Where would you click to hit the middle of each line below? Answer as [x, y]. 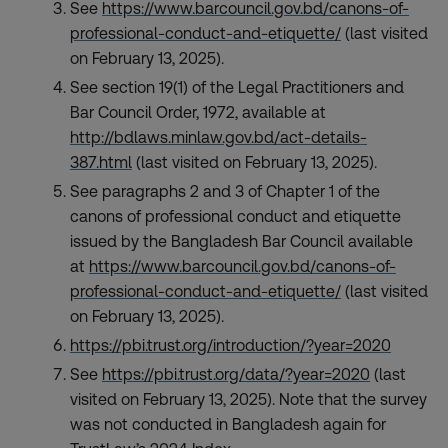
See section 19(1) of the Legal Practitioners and [237, 87]
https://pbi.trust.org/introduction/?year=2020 [230, 345]
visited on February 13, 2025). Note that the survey [248, 399]
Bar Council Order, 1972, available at [198, 112]
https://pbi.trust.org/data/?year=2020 [236, 374]
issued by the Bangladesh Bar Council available [241, 241]
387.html [101, 162]
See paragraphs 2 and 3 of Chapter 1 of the [225, 191]
